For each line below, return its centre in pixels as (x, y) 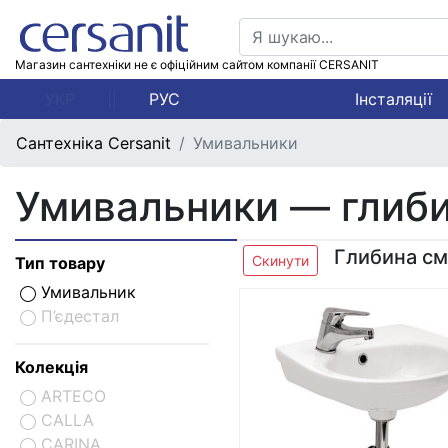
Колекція (51, 367)
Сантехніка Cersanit (93, 143)
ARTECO (71, 396)
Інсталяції (393, 99)
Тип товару (60, 263)
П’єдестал (77, 316)
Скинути (280, 260)
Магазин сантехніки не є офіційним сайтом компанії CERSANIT (197, 64)
